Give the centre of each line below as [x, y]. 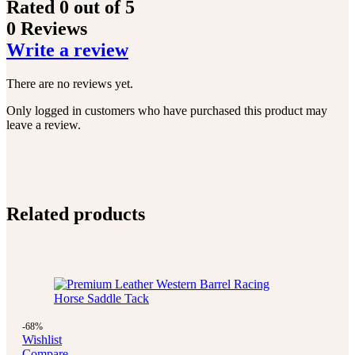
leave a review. [44, 125]
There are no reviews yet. [70, 84]
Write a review [67, 50]
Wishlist [42, 339]
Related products [76, 214]
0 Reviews [47, 29]
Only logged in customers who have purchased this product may [167, 111]
